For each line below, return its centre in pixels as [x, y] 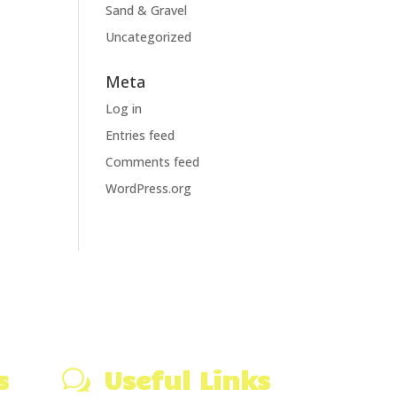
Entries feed [140, 135]
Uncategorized [149, 37]
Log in [124, 109]
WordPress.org [149, 188]
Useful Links [187, 379]
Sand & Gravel [147, 10]
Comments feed [153, 162]
